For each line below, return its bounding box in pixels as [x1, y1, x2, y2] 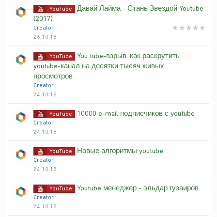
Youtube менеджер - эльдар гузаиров [77, 184, 199, 192]
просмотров [33, 72, 73, 80]
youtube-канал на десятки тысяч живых [33, 62, 164, 70]
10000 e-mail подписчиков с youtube [77, 109, 195, 118]
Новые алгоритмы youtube [77, 146, 163, 155]
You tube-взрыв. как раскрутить [77, 51, 180, 60]
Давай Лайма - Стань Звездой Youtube [77, 4, 203, 13]
